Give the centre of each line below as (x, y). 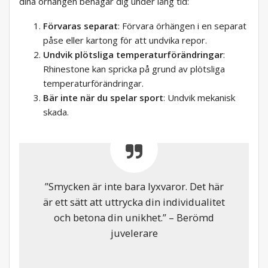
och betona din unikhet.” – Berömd (134, 218)
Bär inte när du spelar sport (103, 98)
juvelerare (134, 233)
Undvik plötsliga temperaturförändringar (133, 55)
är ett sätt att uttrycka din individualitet (134, 202)
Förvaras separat (80, 26)
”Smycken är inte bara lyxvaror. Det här (134, 187)
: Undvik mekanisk (199, 98)
